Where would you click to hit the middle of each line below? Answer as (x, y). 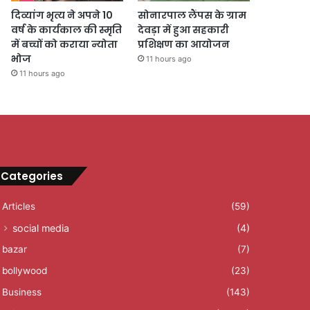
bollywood (24, 271)
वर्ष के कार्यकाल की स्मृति (67, 30)
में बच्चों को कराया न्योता (65, 45)
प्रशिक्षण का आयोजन (183, 45)
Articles (18, 207)
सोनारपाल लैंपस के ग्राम (192, 16)
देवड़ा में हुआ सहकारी (183, 30)
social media (40, 228)
